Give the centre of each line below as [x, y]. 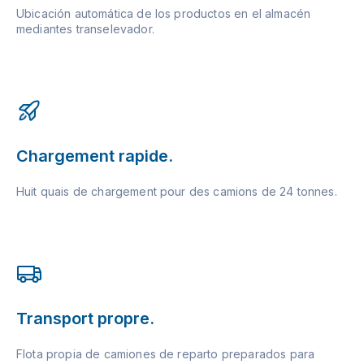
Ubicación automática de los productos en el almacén [164, 13]
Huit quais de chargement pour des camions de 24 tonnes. [177, 191]
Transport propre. [85, 318]
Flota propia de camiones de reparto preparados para [166, 353]
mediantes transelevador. [85, 28]
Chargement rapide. [95, 156]
